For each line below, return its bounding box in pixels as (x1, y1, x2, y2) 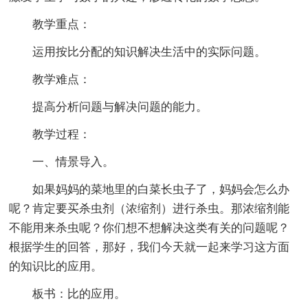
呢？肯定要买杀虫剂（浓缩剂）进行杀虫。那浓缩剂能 (9, 202, 290, 216)
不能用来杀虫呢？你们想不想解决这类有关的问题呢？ (9, 221, 290, 235)
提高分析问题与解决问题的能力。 (32, 100, 208, 114)
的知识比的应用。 (9, 260, 103, 274)
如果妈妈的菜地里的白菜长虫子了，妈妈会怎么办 (32, 183, 290, 197)
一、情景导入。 (32, 155, 115, 169)
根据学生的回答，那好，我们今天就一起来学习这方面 (9, 241, 290, 254)
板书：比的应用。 (32, 287, 126, 301)
